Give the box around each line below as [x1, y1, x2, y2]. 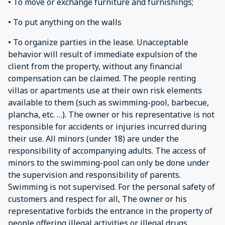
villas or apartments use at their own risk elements [8, 85, 202, 96]
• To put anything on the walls [8, 17, 122, 28]
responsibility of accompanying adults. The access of [8, 145, 206, 156]
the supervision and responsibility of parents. [8, 169, 181, 180]
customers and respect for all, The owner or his [8, 193, 187, 204]
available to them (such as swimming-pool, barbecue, [8, 97, 209, 108]
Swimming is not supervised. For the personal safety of [8, 181, 215, 192]
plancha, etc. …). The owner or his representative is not [8, 109, 214, 120]
